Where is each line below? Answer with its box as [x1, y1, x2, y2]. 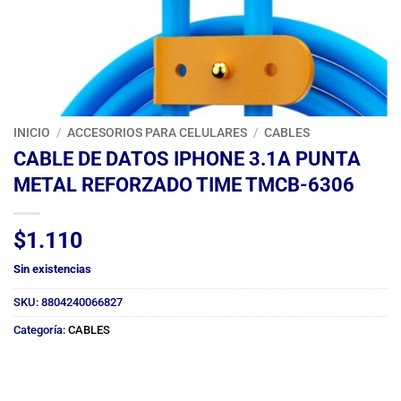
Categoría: [13, 322, 68, 337]
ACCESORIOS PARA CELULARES [67, 125, 248, 141]
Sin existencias [13, 261, 91, 276]
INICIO [13, 125, 50, 141]
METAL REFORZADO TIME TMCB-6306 [13, 172, 354, 196]
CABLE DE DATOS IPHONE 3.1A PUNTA [13, 146, 361, 170]
